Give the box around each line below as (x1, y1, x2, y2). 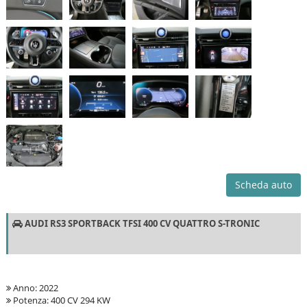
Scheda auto (235, 178, 293, 192)
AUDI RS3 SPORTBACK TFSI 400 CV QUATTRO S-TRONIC (22, 217, 260, 230)
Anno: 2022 (10, 282, 58, 295)
